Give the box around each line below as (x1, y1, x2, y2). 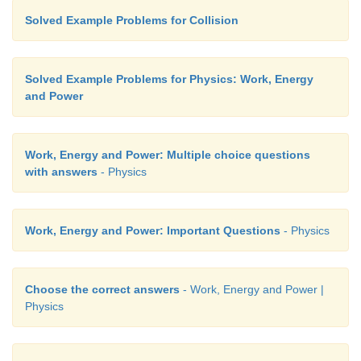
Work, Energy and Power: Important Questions (25, 224, 280, 238)
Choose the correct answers (25, 283, 180, 297)
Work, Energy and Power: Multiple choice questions (25, 148, 310, 162)
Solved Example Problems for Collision (25, 14, 239, 27)
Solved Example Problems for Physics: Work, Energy (25, 73, 313, 86)
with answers (25, 165, 98, 179)
